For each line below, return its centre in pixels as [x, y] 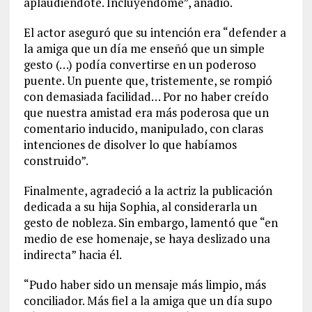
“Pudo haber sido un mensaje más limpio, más [145, 285]
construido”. [56, 161]
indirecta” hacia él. [72, 255]
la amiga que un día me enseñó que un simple [144, 49]
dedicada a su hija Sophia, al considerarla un [140, 207]
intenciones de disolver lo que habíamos [130, 145]
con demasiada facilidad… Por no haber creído [146, 97]
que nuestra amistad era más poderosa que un [146, 113]
